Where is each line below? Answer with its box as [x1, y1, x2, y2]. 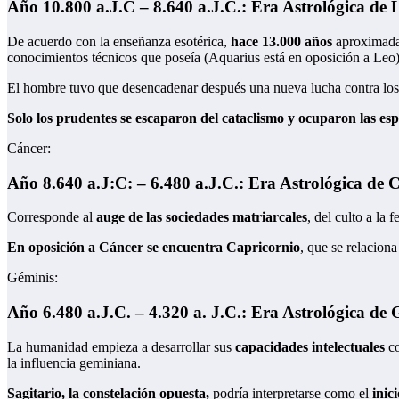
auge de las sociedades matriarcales [96, 209, 307, 225]
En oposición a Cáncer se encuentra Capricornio [7, 240, 300, 256]
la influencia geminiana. [7, 354, 141, 370]
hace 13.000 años [227, 34, 332, 50]
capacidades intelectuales [235, 338, 385, 354]
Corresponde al [7, 209, 96, 225]
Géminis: [7, 270, 58, 286]
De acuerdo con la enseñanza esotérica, [7, 34, 227, 50]
